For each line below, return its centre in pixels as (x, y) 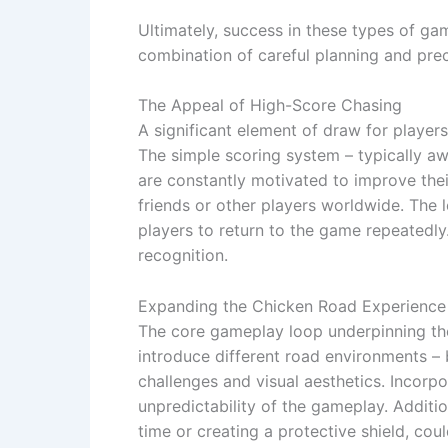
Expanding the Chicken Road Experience (292, 305)
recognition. (183, 255)
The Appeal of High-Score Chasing (270, 105)
